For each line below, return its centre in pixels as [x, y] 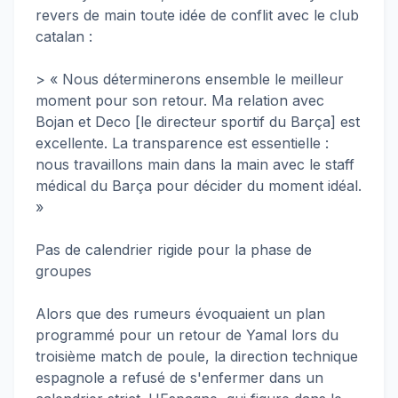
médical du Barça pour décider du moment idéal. [199, 186]
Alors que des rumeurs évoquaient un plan [180, 314]
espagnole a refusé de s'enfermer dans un [179, 378]
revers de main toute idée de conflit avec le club [197, 15]
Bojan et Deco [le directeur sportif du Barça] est [198, 122]
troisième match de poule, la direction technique [197, 356]
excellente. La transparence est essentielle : [182, 143]
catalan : [64, 36]
